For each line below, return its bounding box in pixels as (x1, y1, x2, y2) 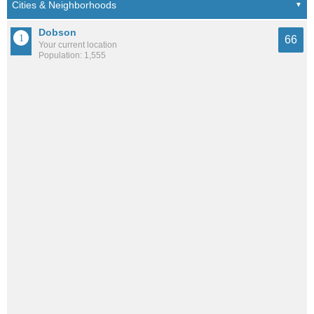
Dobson (39, 27, 76, 39)
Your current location (39, 40, 117, 50)
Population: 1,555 (39, 50, 106, 61)
